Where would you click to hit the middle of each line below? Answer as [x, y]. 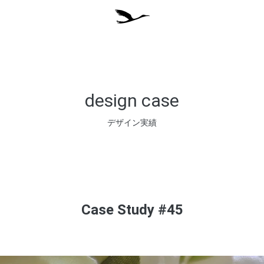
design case [132, 100]
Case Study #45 [132, 210]
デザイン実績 [132, 122]
